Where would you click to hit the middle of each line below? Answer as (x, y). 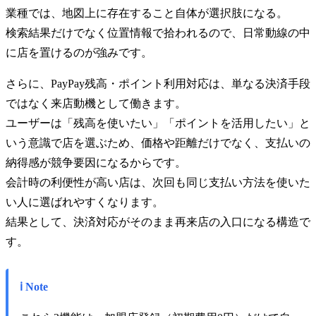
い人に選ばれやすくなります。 (85, 202)
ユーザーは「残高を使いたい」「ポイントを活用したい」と (158, 123)
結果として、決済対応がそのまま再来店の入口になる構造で (158, 222)
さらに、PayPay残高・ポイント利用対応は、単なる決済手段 (158, 84)
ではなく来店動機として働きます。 (96, 104)
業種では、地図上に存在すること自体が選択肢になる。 (147, 13)
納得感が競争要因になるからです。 (96, 163)
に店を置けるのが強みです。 (79, 53)
